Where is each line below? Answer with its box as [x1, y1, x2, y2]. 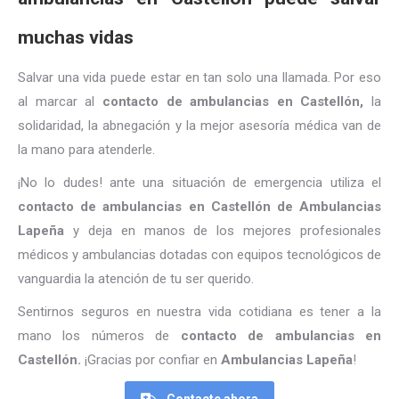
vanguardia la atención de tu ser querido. [18, 271, 254, 288]
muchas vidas [18, 27, 134, 49]
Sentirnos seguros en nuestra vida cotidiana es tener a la [18, 304, 381, 321]
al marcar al [18, 94, 102, 110]
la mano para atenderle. [18, 142, 155, 159]
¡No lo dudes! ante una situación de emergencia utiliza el [18, 175, 381, 191]
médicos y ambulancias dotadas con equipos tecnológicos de [18, 247, 381, 264]
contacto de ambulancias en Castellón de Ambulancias [18, 199, 381, 216]
